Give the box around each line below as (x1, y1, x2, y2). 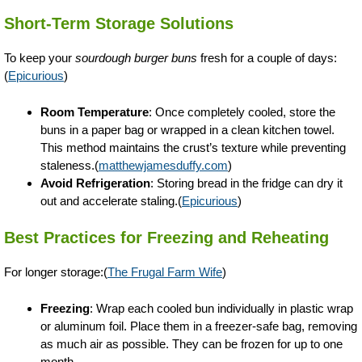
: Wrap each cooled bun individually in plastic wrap (90, 301, 353, 315)
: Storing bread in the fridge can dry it (150, 175, 343, 190)
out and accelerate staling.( (40, 193, 182, 208)
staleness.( (40, 158, 99, 172)
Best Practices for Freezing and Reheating (4, 229, 329, 246)
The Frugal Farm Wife (107, 265, 222, 279)
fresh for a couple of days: (197, 51, 337, 65)
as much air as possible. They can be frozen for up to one (40, 336, 343, 351)
